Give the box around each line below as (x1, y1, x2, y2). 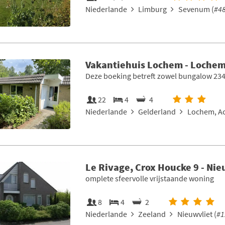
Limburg (138, 4, 167, 15)
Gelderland (138, 106, 176, 117)
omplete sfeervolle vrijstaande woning (85, 173, 214, 184)
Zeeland (138, 209, 166, 219)
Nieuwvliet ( (177, 209, 216, 219)
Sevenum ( (178, 4, 214, 15)
